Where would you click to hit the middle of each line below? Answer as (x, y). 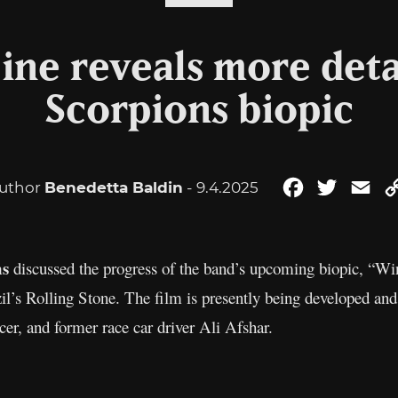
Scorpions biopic (199, 111)
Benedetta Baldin (113, 187)
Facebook (341, 187)
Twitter (365, 187)
